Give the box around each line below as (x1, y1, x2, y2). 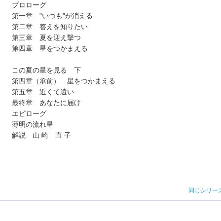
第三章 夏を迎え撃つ (12, 34, 81, 42)
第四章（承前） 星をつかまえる (12, 77, 115, 85)
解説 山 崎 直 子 (12, 131, 71, 140)
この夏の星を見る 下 (12, 66, 81, 74)
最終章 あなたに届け (12, 99, 81, 107)
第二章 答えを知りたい (12, 23, 88, 31)
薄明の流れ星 (12, 120, 53, 129)
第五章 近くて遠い (12, 88, 74, 96)
